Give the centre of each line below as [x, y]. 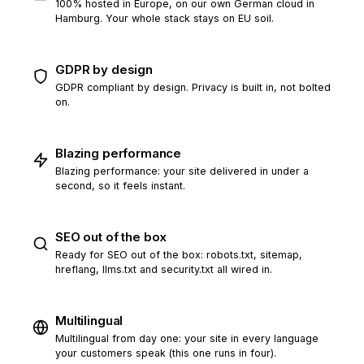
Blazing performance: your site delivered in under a [182, 171]
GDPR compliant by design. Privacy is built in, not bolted [193, 87]
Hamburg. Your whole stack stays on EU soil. [165, 18]
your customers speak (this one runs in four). [166, 353]
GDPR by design [104, 69]
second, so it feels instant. [120, 186]
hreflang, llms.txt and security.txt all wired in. [164, 269]
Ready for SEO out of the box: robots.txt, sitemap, [179, 255]
